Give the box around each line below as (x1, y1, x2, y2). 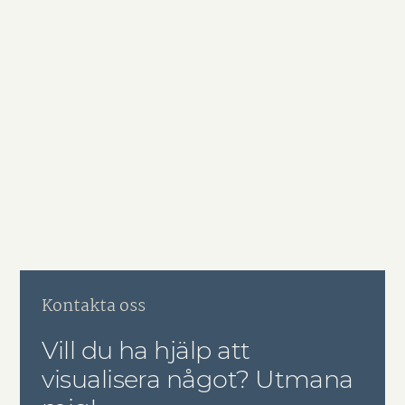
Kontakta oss (42, 293, 146, 321)
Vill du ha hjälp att (42, 335, 250, 366)
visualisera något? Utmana (42, 364, 353, 395)
